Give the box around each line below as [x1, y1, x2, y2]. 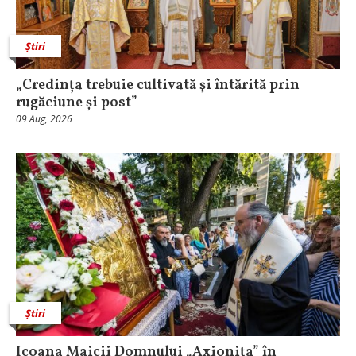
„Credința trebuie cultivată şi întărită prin [16, 75, 300, 96]
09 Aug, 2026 [16, 112, 72, 126]
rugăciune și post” [16, 93, 137, 114]
